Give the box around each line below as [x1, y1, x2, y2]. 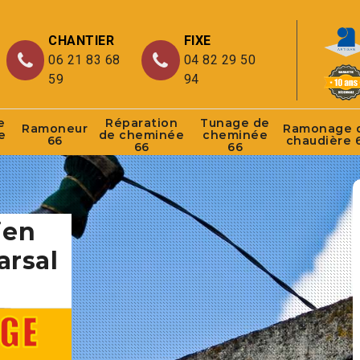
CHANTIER [48, 33, 115, 48]
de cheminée [98, 127, 185, 142]
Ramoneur [22, 121, 88, 136]
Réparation [105, 115, 178, 130]
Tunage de [200, 115, 270, 130]
